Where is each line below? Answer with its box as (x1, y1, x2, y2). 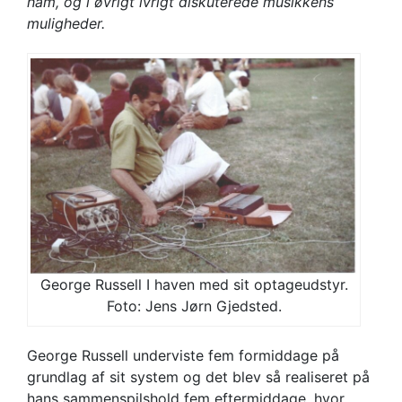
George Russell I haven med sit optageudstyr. (39, 275, 348, 293)
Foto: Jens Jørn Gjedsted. (106, 296, 282, 315)
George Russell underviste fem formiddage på (27, 345, 339, 364)
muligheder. (27, 14, 109, 32)
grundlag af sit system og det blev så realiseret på (27, 367, 370, 386)
